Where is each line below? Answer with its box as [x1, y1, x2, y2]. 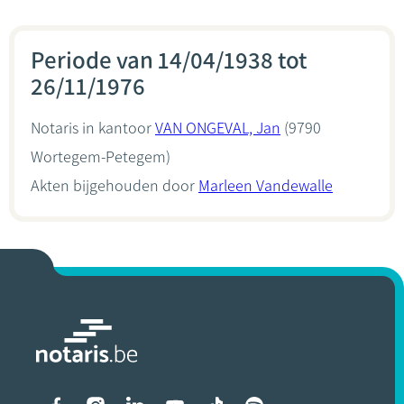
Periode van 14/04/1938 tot [31, 45, 307, 75]
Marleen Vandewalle [198, 176, 333, 196]
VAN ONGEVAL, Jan [155, 118, 280, 138]
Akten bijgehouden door [31, 176, 198, 196]
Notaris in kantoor [31, 118, 155, 138]
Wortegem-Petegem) [31, 147, 170, 167]
